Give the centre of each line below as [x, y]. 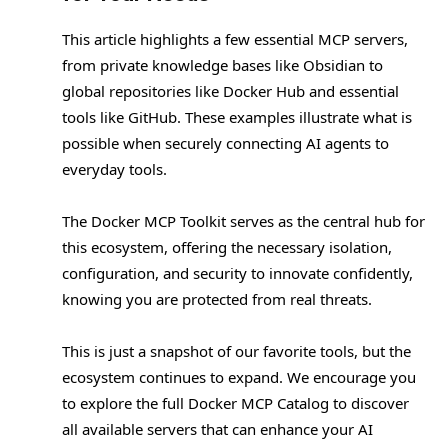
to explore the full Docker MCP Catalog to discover [235, 403]
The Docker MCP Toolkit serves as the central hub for [243, 221]
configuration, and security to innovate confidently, [237, 273]
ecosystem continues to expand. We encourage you [239, 377]
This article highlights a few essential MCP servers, [235, 39]
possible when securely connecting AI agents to [225, 143]
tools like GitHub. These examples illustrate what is [237, 117]
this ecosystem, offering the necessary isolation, [227, 247]
